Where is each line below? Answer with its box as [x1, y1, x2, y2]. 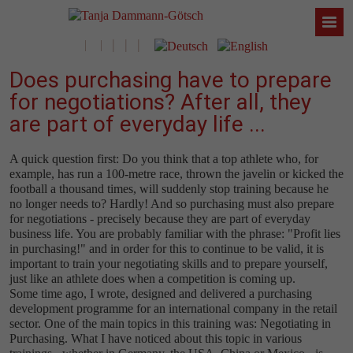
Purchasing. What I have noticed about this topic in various [9, 332, 302, 346]
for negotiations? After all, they [9, 89, 311, 116]
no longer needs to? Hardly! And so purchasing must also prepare [9, 197, 334, 211]
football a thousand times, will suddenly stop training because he [9, 182, 329, 196]
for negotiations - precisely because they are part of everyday [9, 212, 310, 226]
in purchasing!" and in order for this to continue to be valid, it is [9, 242, 324, 256]
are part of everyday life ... [9, 111, 266, 138]
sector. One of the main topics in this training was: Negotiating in [9, 317, 331, 331]
